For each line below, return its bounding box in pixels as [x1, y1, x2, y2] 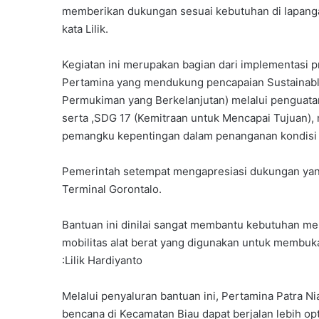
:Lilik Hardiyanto [62, 253, 142, 268]
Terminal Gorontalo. [62, 182, 162, 197]
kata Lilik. [62, 22, 108, 36]
